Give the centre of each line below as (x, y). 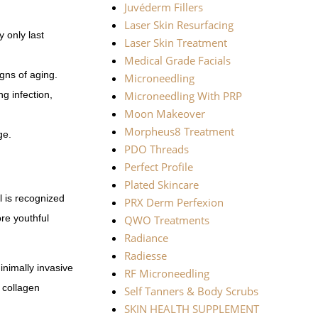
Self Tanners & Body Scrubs (191, 291)
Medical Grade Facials (177, 61)
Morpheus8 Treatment (179, 132)
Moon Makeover (164, 114)
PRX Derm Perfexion (174, 203)
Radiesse (145, 256)
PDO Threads (156, 149)
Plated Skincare (161, 185)
